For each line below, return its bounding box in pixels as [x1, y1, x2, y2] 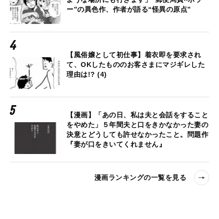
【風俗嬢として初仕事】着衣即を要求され [66, 50, 201, 59]
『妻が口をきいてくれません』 [66, 140, 166, 148]
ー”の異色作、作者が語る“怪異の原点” [66, 5, 191, 13]
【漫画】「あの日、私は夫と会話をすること [66, 110, 208, 119]
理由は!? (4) [66, 70, 107, 78]
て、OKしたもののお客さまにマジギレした [66, 60, 205, 68]
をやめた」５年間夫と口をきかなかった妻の [66, 120, 208, 129]
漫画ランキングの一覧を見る [94, 174, 186, 182]
